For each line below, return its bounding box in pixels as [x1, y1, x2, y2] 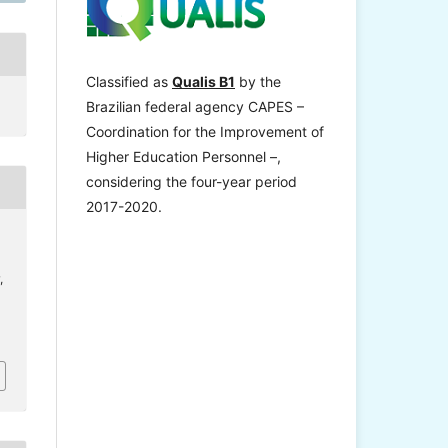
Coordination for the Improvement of [86, 123, 324, 141]
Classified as [86, 73, 172, 91]
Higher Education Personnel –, [86, 148, 281, 166]
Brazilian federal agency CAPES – [86, 98, 304, 116]
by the [235, 73, 281, 91]
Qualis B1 [172, 73, 235, 91]
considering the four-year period [86, 173, 297, 191]
